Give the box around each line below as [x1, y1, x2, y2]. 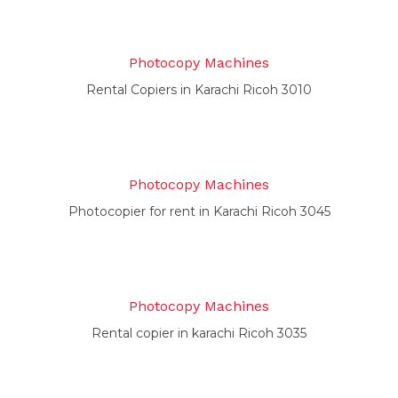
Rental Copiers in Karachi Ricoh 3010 [86, 82, 312, 99]
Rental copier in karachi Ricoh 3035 [92, 325, 306, 342]
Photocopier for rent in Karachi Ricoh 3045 [68, 203, 330, 220]
